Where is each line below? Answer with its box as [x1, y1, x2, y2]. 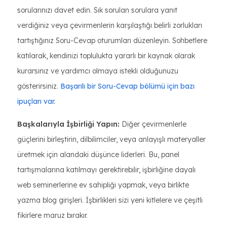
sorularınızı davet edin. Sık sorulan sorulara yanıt [17, 6, 177, 15]
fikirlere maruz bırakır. [17, 211, 88, 220]
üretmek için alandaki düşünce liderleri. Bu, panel [17, 150, 179, 159]
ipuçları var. [17, 97, 55, 106]
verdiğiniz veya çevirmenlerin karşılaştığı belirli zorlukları [17, 21, 202, 30]
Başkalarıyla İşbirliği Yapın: [17, 120, 120, 129]
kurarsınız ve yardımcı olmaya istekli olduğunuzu [17, 66, 178, 75]
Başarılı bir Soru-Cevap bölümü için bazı [60, 82, 195, 91]
